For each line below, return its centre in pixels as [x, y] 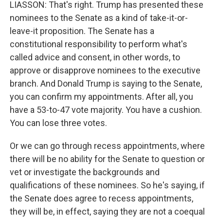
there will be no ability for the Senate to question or [107, 159]
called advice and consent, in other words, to [95, 57]
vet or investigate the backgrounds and [85, 172]
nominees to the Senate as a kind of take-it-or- [99, 18]
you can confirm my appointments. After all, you [101, 97]
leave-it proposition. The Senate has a [82, 31]
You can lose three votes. [58, 123]
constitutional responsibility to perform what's [99, 44]
